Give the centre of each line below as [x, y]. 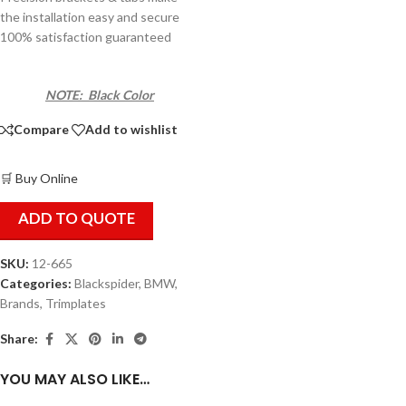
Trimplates [76, 303]
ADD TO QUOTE [77, 217]
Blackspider [106, 283]
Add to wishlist [131, 130]
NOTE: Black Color [100, 94]
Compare [41, 130]
